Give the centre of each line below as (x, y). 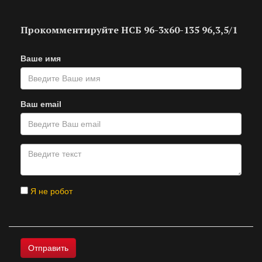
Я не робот (50, 191)
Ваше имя (41, 58)
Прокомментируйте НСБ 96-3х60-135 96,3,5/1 (129, 30)
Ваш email (41, 104)
